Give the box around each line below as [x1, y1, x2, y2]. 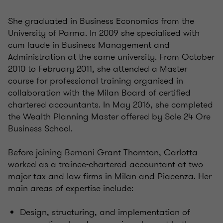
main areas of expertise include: [8, 182, 133, 195]
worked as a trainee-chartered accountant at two [8, 158, 203, 171]
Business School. [8, 122, 73, 135]
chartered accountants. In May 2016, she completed [8, 98, 213, 111]
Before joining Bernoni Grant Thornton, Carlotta [8, 146, 198, 159]
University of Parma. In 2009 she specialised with [8, 26, 200, 40]
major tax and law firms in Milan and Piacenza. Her [8, 170, 212, 183]
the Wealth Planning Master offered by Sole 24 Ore [8, 110, 211, 123]
